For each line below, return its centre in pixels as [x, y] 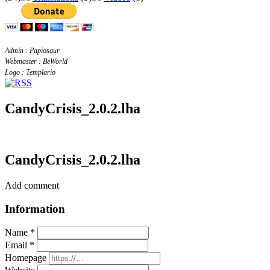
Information [35, 209]
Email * [20, 245]
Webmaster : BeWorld [36, 61]
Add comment [32, 185]
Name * [20, 233]
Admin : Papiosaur [32, 51]
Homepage [26, 258]
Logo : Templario [30, 72]
